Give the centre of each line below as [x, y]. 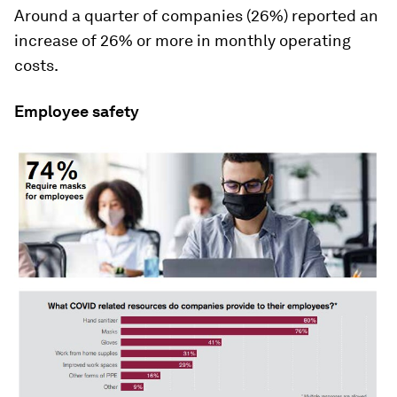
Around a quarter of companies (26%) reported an [196, 15]
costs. [36, 65]
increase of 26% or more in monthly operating [183, 40]
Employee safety [77, 111]
